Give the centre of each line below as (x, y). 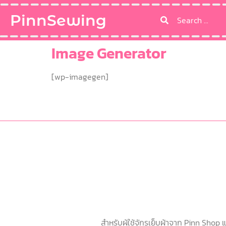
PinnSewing (58, 20)
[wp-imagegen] (80, 77)
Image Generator (109, 53)
